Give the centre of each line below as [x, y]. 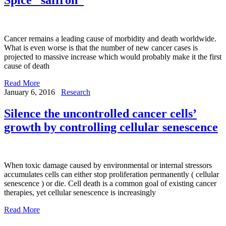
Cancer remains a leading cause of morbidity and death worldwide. [110, 38]
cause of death [27, 66]
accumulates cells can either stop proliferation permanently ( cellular [111, 175]
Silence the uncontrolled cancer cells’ [100, 113]
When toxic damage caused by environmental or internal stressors [108, 165]
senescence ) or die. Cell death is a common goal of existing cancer [110, 184]
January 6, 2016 [30, 92]
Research [76, 92]
